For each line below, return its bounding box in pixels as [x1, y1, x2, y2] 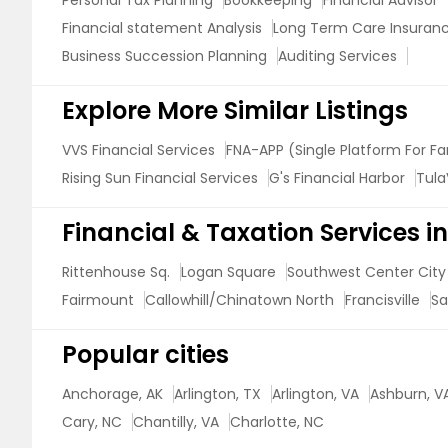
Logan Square [181, 262, 276, 282]
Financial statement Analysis [62, 18, 262, 38]
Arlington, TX [174, 384, 261, 404]
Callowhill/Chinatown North [145, 290, 334, 310]
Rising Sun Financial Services [62, 168, 258, 188]
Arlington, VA [272, 384, 359, 404]
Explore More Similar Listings [62, 94, 408, 127]
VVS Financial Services [62, 140, 215, 160]
